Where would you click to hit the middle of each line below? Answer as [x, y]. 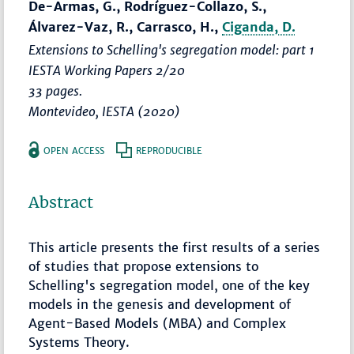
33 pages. [56, 91]
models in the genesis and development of [160, 305]
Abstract [61, 203]
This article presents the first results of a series [175, 248]
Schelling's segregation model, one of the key [169, 286]
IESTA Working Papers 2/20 [107, 71]
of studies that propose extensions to [144, 267]
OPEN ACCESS [74, 151]
